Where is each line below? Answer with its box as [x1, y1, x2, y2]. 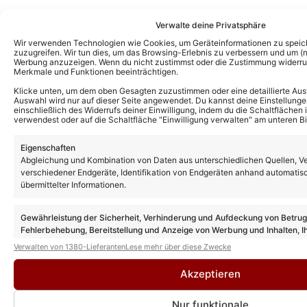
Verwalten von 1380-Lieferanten [14, 241, 125, 251]
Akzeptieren [180, 267, 241, 281]
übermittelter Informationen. [21, 179, 126, 190]
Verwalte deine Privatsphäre [155, 20, 266, 31]
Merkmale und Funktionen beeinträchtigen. [14, 66, 178, 77]
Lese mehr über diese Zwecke [125, 241, 231, 251]
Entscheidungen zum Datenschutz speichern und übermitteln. [21, 236, 260, 247]
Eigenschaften [21, 142, 75, 153]
